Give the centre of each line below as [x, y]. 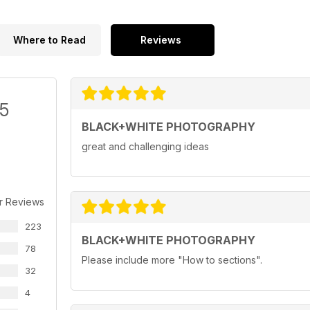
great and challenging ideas [145, 147]
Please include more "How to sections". [172, 260]
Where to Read [49, 40]
